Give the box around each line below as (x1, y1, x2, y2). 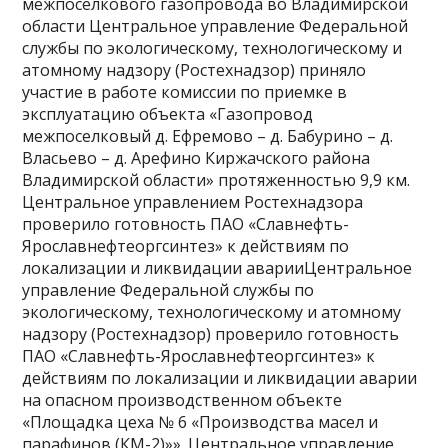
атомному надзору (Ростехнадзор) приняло (22, 59, 367, 82)
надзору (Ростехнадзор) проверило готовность (22, 323, 400, 346)
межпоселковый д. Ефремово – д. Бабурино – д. (22, 125, 394, 148)
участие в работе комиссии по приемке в (22, 81, 348, 104)
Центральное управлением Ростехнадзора (22, 191, 364, 214)
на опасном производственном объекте (22, 389, 343, 412)
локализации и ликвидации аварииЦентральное (22, 257, 413, 280)
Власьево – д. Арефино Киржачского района (22, 147, 371, 170)
